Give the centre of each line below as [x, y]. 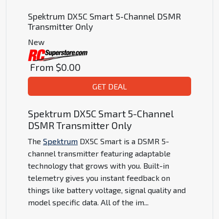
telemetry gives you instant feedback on [99, 178]
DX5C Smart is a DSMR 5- [123, 141]
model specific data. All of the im [86, 202]
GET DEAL [109, 87]
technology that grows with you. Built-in [99, 166]
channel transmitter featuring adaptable [99, 153]
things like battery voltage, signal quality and [107, 190]
